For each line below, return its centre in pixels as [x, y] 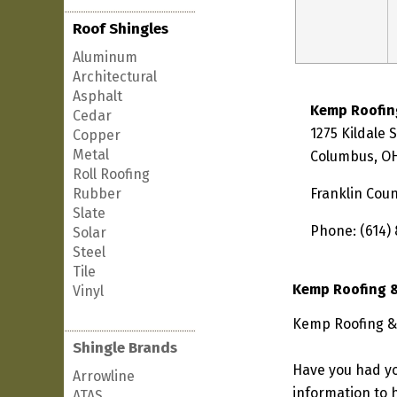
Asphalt [97, 96]
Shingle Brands [125, 348]
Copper [97, 135]
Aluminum [105, 57]
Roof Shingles [121, 29]
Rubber [97, 194]
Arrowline [104, 376]
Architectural [115, 77]
